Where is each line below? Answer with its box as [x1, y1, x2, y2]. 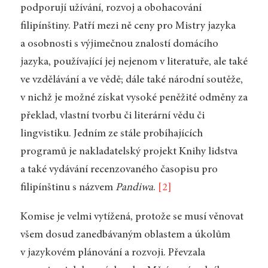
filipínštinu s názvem [20, 182, 115, 193]
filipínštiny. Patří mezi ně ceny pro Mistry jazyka [20, 20, 236, 32]
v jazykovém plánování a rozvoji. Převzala [20, 248, 205, 259]
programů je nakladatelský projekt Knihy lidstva [20, 146, 237, 157]
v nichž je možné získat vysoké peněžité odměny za [20, 92, 248, 103]
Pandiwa [115, 182, 153, 193]
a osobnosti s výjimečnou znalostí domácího [20, 38, 218, 50]
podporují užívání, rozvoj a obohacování [20, 2, 202, 14]
